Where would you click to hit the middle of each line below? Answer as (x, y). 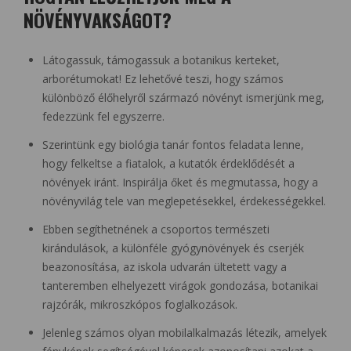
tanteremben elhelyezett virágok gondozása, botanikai (180, 286)
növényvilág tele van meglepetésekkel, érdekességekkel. (184, 201)
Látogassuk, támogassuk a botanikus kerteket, (161, 60)
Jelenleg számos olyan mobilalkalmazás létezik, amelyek (185, 333)
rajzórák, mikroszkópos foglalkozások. (140, 305)
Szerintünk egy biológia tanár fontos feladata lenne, (173, 145)
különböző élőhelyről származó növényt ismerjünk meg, (183, 98)
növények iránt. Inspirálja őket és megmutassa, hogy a (180, 183)
